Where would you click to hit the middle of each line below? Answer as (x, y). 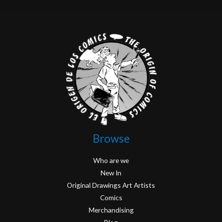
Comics (111, 198)
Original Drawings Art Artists (111, 185)
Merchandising (111, 210)
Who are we (111, 161)
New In (111, 173)
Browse (111, 138)
